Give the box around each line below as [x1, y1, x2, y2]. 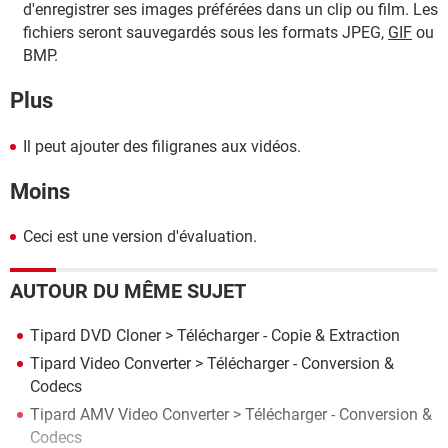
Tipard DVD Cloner [30, 326, 161, 345]
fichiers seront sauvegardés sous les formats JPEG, [23, 23, 388, 42]
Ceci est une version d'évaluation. [23, 227, 257, 246]
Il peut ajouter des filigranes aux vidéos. [23, 136, 301, 156]
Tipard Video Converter [30, 354, 191, 373]
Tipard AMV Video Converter [30, 405, 229, 424]
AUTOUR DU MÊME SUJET [10, 279, 246, 303]
